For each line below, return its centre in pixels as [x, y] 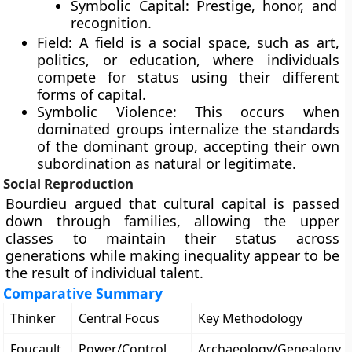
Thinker [33, 318]
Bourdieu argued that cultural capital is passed [172, 203]
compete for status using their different [188, 77]
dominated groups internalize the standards [188, 129]
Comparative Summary [83, 293]
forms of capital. [92, 94]
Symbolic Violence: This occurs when [188, 112]
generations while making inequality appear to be [172, 255]
